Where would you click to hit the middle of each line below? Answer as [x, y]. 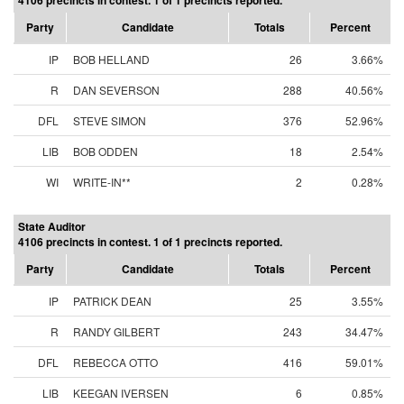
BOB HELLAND [111, 59]
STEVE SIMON [110, 120]
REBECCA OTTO [115, 362]
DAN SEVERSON [116, 90]
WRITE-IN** [102, 182]
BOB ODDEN [106, 151]
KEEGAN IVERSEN [121, 393]
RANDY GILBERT [116, 331]
